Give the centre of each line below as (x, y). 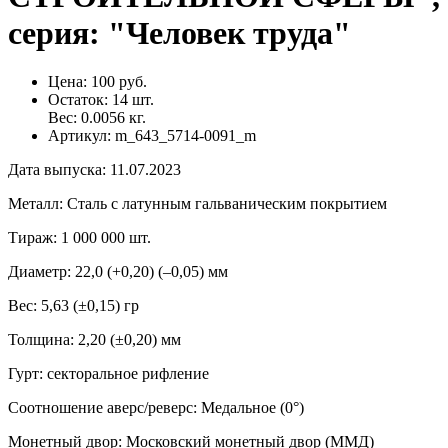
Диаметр (37, 272)
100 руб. (119, 82)
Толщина (39, 340)
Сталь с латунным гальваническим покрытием (227, 204)
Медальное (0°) (252, 408)
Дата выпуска (55, 170)
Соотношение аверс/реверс (100, 408)
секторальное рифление (128, 374)
